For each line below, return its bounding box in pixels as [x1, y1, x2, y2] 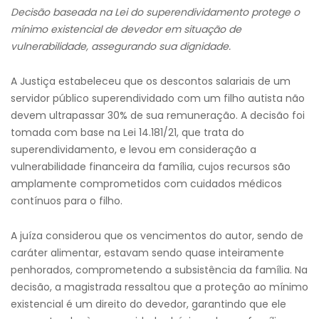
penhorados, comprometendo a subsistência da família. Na [11, 263, 308, 277]
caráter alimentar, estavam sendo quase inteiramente [11, 246, 284, 260]
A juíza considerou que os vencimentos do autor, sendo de [11, 229, 303, 243]
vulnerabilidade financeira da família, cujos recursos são [11, 159, 291, 174]
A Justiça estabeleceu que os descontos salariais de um [11, 74, 291, 88]
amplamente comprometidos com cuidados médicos [11, 177, 282, 191]
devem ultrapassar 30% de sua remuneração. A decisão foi [11, 108, 305, 122]
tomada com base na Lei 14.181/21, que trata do [11, 125, 244, 140]
